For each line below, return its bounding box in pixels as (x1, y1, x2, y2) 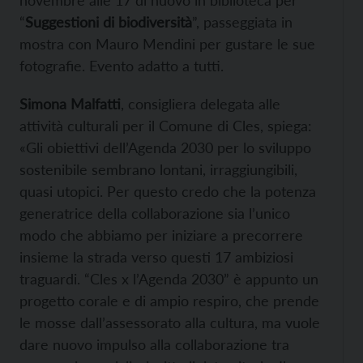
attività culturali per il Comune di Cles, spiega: (19, 117, 312, 135)
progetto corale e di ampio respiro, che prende (19, 292, 319, 310)
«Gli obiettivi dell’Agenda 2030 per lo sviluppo (19, 139, 311, 157)
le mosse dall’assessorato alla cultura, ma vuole (19, 314, 320, 332)
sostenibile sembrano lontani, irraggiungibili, (19, 160, 297, 179)
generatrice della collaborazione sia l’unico (19, 204, 290, 223)
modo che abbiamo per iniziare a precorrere (19, 226, 303, 245)
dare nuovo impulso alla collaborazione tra (19, 335, 289, 354)
